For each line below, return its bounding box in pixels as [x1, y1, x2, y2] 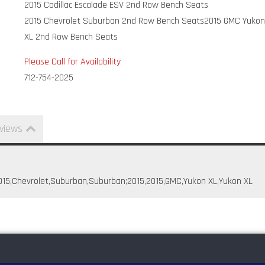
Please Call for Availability [24, 56, 121, 68]
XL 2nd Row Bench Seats [24, 31, 118, 43]
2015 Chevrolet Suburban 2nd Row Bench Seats [24, 15, 205, 27]
